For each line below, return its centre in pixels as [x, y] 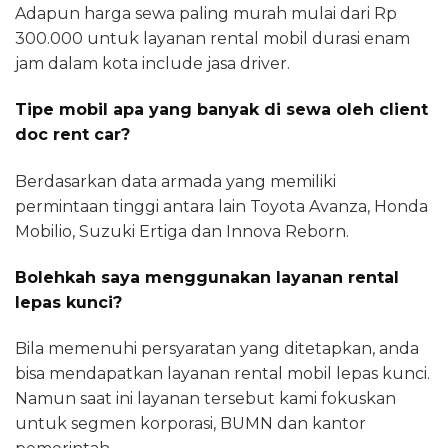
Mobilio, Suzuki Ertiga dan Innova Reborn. [182, 231]
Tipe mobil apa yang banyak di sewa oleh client [221, 110]
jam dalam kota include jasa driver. [152, 63]
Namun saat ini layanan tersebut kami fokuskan [205, 399]
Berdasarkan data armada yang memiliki [175, 181]
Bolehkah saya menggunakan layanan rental [207, 277]
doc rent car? [72, 135]
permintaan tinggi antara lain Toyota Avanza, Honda [221, 206]
